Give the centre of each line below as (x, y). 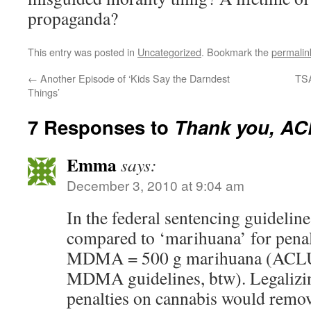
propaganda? (73, 18)
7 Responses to (101, 127)
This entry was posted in (83, 52)
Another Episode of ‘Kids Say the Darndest (134, 78)
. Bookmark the (236, 52)
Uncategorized (169, 52)
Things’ (44, 92)
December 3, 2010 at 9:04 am (155, 185)
